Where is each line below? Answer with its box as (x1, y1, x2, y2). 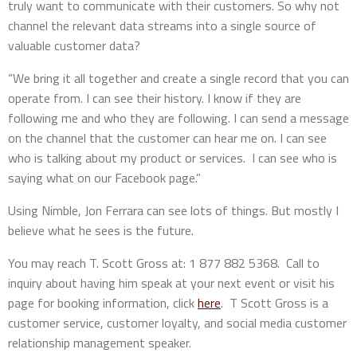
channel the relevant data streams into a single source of (8, 15, 316, 35)
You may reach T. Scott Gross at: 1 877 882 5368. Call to (8, 253, 320, 273)
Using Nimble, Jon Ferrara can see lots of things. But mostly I (8, 200, 339, 220)
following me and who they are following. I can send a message (8, 108, 349, 127)
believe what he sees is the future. (8, 220, 194, 240)
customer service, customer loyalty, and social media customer (8, 312, 347, 332)
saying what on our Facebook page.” (8, 167, 201, 187)
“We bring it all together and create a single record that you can (8, 68, 349, 88)
